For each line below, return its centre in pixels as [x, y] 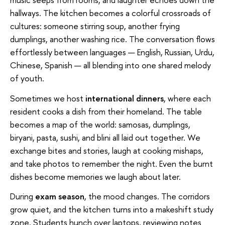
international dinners [125, 98]
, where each [187, 98]
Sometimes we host [48, 98]
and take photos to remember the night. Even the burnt [111, 163]
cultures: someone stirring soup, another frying [95, 26]
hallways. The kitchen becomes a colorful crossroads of [110, 13]
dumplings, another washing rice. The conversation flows [113, 39]
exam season [60, 196]
